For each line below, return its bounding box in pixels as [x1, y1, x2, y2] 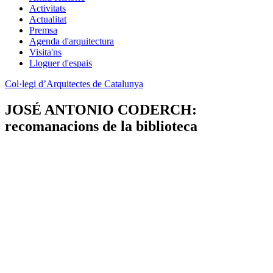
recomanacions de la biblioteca [5, 118, 197, 134]
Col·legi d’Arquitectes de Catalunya [5, 79, 143, 89]
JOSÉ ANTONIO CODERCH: [5, 101, 197, 118]
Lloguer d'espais [29, 58, 92, 68]
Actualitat [29, 14, 66, 24]
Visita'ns [29, 47, 62, 57]
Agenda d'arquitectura [29, 36, 114, 46]
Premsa [29, 25, 57, 35]
